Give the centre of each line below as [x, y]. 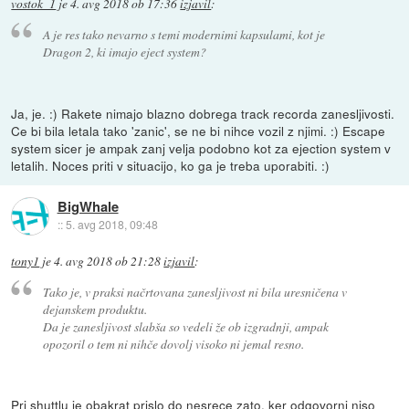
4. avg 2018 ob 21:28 [108, 261]
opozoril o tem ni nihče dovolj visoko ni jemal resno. [173, 343]
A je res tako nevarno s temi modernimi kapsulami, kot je [184, 35]
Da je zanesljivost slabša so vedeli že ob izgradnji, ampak [185, 326]
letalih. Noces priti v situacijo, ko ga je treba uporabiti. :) [171, 165]
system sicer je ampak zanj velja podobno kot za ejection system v [201, 147]
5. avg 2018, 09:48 [111, 225]
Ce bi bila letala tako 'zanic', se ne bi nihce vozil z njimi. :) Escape [199, 130]
